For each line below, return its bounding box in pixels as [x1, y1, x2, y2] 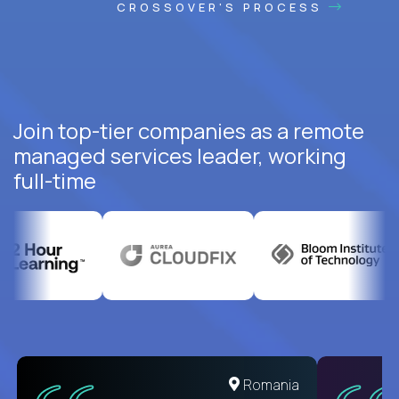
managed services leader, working [13, 140, 346, 170]
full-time [13, 165, 96, 195]
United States [209, 374, 299, 395]
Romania [243, 374, 299, 395]
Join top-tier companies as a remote [13, 115, 364, 145]
